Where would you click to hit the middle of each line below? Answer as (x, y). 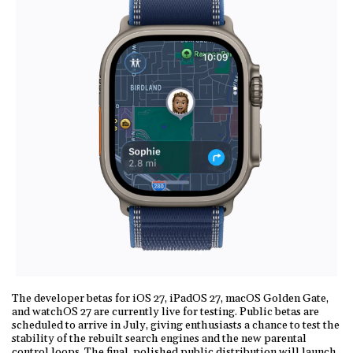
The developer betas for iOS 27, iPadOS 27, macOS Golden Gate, (170, 298)
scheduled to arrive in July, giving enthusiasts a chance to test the (176, 325)
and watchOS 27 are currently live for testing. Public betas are (165, 312)
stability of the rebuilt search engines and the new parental (159, 338)
